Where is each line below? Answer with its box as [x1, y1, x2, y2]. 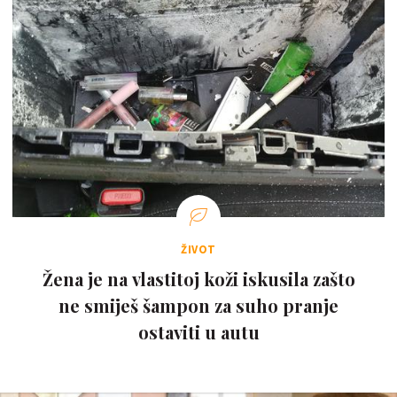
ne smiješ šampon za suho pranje [58, 293, 339, 317]
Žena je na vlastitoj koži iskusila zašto [42, 267, 355, 291]
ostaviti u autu [137, 320, 260, 344]
